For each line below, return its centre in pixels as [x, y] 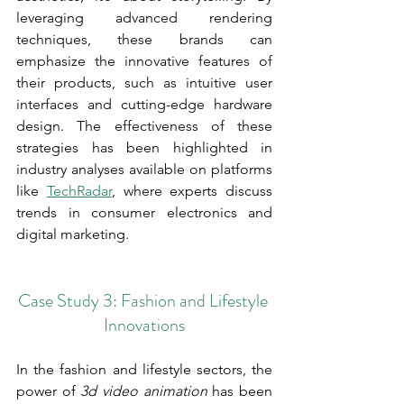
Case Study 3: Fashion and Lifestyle [144, 300]
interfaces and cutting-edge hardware [144, 104]
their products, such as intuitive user [144, 82]
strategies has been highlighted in [144, 147]
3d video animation [147, 390]
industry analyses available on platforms [144, 169]
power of [49, 390]
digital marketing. [73, 234]
